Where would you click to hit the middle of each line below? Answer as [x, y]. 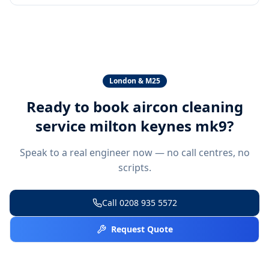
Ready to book [79, 106]
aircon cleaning [188, 106]
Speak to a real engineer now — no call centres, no [134, 152]
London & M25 [134, 80]
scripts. [134, 167]
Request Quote [142, 229]
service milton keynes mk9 [131, 125]
